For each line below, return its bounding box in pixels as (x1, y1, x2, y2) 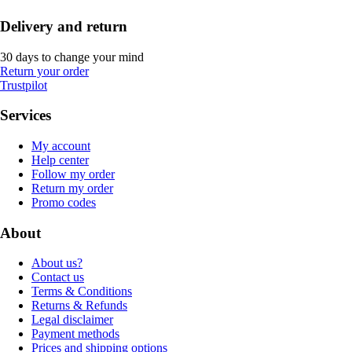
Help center (31, 153, 89, 167)
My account (31, 139, 90, 152)
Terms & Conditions (31, 284, 132, 299)
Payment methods (31, 327, 119, 341)
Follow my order (31, 167, 115, 181)
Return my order (31, 181, 113, 195)
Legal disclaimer (31, 313, 113, 327)
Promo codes (31, 196, 96, 209)
